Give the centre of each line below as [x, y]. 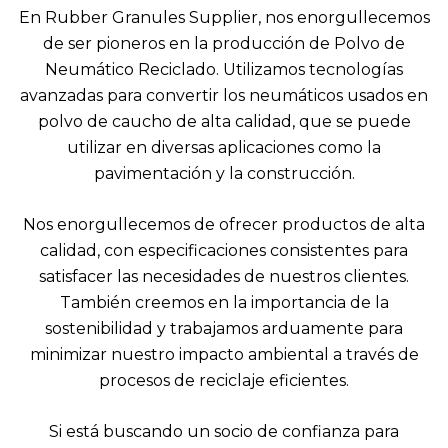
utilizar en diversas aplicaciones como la [224, 148]
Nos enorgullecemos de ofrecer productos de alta [224, 225]
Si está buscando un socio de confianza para [224, 432]
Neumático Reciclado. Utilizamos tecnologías [224, 70]
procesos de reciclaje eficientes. [224, 381]
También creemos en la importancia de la [224, 303]
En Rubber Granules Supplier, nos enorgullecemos [224, 18]
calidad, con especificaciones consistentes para [224, 251]
